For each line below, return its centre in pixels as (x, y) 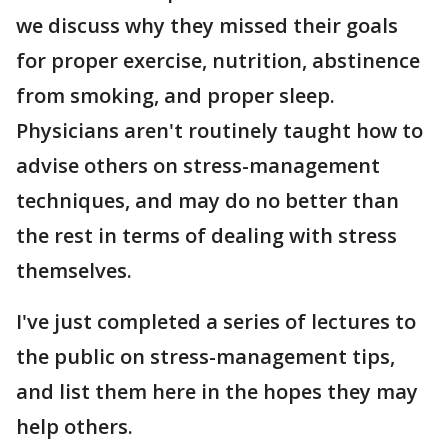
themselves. (74, 270)
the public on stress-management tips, (205, 356)
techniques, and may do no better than (207, 200)
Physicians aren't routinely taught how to (219, 130)
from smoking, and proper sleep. (175, 95)
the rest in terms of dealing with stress (206, 235)
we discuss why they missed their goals (207, 25)
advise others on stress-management (198, 165)
